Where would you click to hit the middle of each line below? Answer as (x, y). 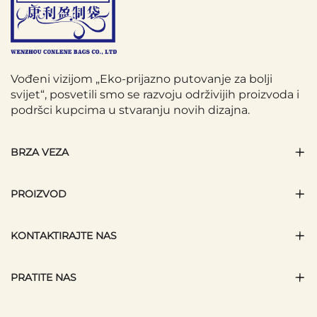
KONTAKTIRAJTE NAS (64, 236)
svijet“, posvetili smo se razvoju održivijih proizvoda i (155, 95)
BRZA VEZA (40, 152)
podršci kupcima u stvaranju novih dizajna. (130, 110)
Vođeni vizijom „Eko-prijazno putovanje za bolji (142, 79)
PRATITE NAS (44, 278)
